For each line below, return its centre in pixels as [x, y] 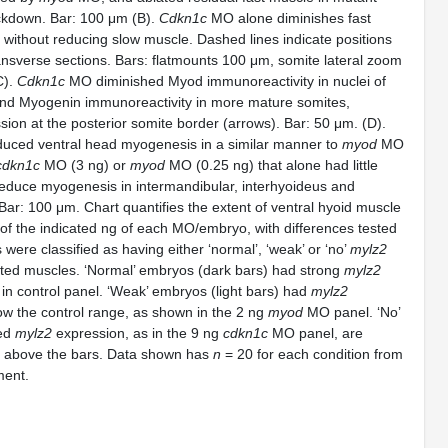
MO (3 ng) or [85, 165]
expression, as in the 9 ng [137, 333]
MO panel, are [315, 333]
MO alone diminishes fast [289, 18]
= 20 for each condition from [312, 354]
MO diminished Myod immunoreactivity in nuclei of [225, 81]
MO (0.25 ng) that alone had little [271, 165]
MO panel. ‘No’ [351, 312]
